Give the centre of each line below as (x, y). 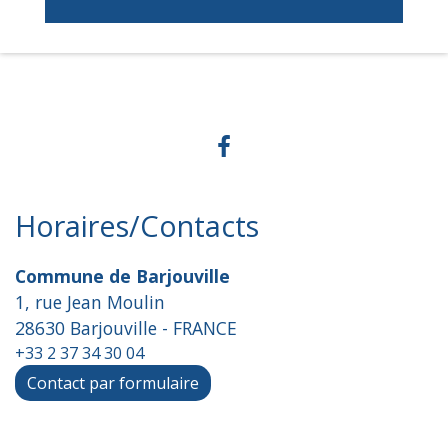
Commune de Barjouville (122, 276)
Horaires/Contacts (137, 226)
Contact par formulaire (113, 383)
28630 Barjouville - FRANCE (126, 328)
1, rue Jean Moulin (90, 302)
